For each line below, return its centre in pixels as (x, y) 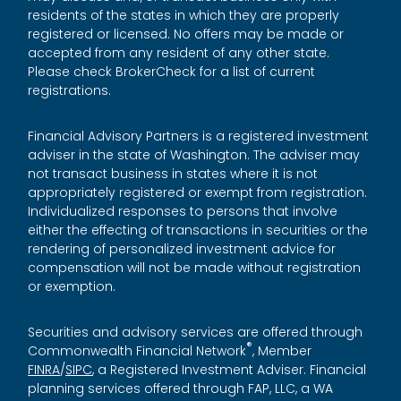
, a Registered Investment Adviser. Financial (230, 370)
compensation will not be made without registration (195, 268)
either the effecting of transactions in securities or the (198, 230)
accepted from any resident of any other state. (179, 53)
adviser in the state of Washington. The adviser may (194, 155)
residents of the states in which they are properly (184, 16)
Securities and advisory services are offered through (196, 333)
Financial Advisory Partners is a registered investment (199, 137)
